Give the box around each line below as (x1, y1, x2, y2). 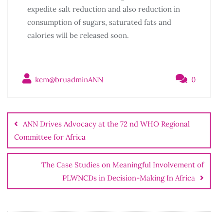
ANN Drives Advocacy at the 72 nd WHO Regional (23, 119, 190, 128)
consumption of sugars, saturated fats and (27, 17, 171, 27)
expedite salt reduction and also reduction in (27, 4, 180, 14)
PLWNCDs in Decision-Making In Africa (62, 173, 195, 182)
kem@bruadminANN (33, 74, 103, 84)
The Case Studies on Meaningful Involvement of (41, 160, 204, 169)
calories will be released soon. (27, 30, 129, 40)
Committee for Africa (14, 132, 86, 142)
